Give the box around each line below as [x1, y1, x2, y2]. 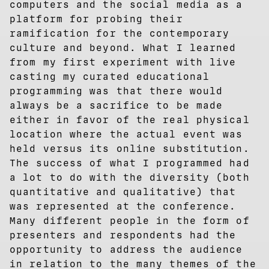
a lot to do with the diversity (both [10, 171, 250, 183]
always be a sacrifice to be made [10, 99, 223, 111]
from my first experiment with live [10, 56, 237, 68]
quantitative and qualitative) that [10, 186, 237, 198]
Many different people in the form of [10, 214, 250, 226]
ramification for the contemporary [10, 27, 230, 39]
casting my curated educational [10, 70, 210, 82]
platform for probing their [10, 13, 183, 25]
